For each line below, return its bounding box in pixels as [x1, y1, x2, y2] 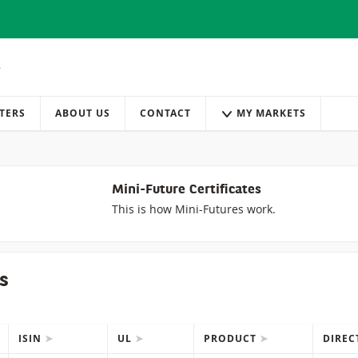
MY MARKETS [237, 106, 306, 121]
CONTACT [140, 106, 191, 121]
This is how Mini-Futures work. [111, 201, 276, 217]
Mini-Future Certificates [111, 184, 261, 197]
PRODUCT [204, 332, 260, 346]
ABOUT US [55, 106, 110, 121]
